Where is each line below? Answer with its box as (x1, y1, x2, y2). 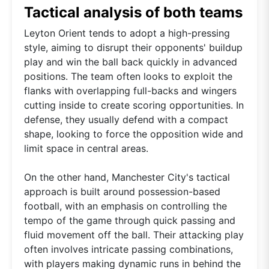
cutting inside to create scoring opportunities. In (24, 98, 244, 111)
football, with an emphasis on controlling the (24, 199, 227, 212)
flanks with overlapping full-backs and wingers (24, 84, 237, 97)
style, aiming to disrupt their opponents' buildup (24, 41, 243, 53)
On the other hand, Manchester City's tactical (24, 171, 230, 183)
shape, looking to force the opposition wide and (24, 127, 243, 140)
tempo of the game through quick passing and (24, 214, 235, 226)
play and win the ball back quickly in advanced (24, 55, 237, 68)
